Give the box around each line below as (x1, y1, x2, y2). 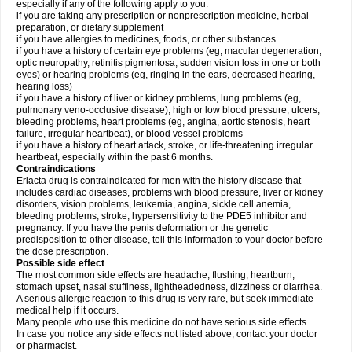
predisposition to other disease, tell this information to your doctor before (16, 234, 323, 245)
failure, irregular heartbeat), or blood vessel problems (16, 128, 243, 139)
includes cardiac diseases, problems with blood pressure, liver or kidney (16, 187, 323, 198)
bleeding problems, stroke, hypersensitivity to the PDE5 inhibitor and (16, 211, 307, 222)
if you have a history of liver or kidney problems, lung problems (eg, (16, 93, 301, 104)
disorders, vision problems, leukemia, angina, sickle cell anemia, (16, 199, 291, 210)
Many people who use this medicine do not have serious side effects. (16, 317, 309, 328)
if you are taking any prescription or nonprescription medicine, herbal (16, 10, 309, 21)
